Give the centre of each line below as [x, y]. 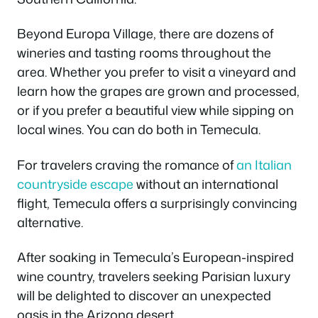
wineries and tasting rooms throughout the [144, 53]
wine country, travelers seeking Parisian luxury [154, 276]
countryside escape [75, 183]
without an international [206, 183]
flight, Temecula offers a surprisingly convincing [157, 203]
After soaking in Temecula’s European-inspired [155, 257]
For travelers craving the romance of [127, 164]
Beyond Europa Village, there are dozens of [145, 34]
